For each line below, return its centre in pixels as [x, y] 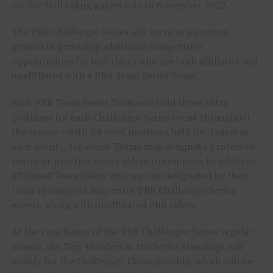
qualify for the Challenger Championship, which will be [132, 261]
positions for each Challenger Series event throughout [131, 117]
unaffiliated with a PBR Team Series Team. [104, 76]
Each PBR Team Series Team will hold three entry [120, 103]
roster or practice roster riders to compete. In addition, [134, 161]
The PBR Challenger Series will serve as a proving [120, 32]
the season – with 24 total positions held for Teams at [130, 132]
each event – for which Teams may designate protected [133, 147]
